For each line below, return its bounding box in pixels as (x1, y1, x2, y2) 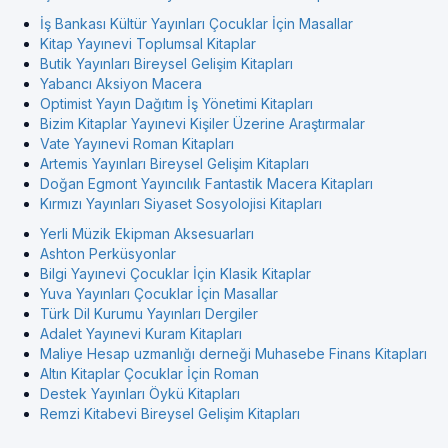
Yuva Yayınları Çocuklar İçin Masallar (40, 285, 278, 303)
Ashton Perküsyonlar (40, 245, 176, 263)
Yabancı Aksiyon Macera (40, 75, 202, 93)
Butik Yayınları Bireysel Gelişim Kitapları (40, 55, 293, 73)
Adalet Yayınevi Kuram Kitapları (40, 325, 242, 343)
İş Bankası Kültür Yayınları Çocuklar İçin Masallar (40, 15, 353, 33)
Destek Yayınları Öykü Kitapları (40, 385, 240, 403)
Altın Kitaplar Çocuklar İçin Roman (40, 365, 259, 383)
